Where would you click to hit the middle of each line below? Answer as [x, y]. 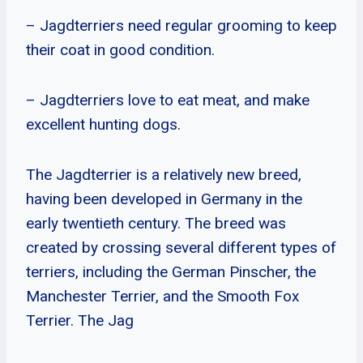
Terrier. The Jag [80, 320]
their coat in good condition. [120, 49]
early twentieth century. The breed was [156, 223]
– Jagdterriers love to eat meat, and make [168, 100]
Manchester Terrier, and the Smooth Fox [162, 296]
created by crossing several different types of [181, 247]
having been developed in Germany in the [164, 199]
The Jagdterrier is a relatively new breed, [164, 174]
